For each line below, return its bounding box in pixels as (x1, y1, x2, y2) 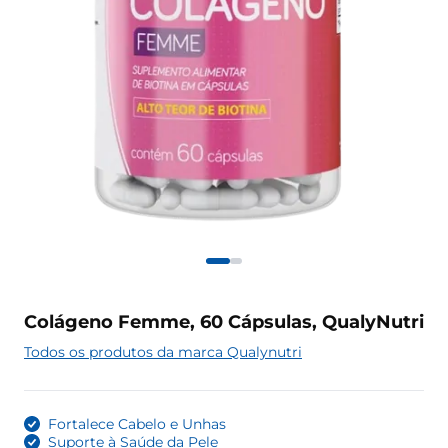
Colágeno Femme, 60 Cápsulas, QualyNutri (24, 311, 424, 334)
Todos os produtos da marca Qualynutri (24, 343, 302, 362)
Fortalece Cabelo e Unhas (48, 415, 226, 434)
